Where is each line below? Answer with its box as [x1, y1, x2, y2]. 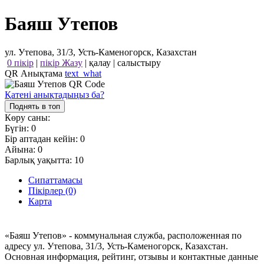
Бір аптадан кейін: [5, 134, 80, 144]
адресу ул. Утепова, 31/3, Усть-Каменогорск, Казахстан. [5, 240, 228, 251]
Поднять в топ [9, 102, 60, 111]
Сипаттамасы [28, 175, 82, 186]
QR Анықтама [5, 68, 65, 79]
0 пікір [7, 58, 34, 68]
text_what [65, 68, 101, 79]
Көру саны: [5, 113, 50, 123]
